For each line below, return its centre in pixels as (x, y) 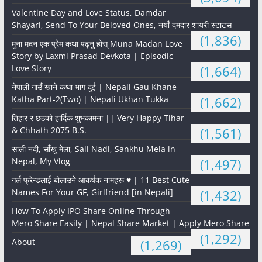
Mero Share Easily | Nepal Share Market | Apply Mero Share (130, 223)
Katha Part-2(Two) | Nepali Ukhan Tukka (90, 99)
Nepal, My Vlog (41, 161)
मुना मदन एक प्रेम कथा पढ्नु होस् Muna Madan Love (97, 43)
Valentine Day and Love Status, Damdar (89, 12)
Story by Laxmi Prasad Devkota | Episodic (92, 56)
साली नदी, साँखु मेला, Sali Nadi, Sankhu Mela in (93, 149)
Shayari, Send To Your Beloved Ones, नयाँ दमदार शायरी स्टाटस (121, 25)
